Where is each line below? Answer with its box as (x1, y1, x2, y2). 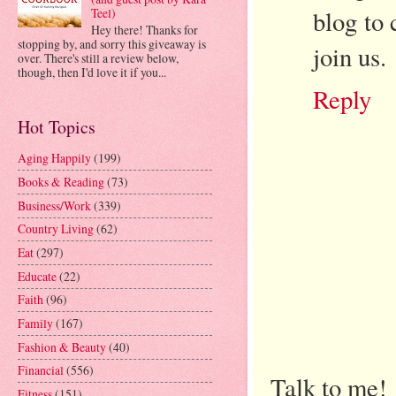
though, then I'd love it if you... (18, 63, 166, 80)
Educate (18, 267, 57, 285)
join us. (313, 39, 386, 73)
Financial (18, 362, 64, 379)
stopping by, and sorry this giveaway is (18, 34, 206, 52)
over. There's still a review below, (18, 49, 179, 66)
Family (18, 315, 53, 332)
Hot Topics (18, 114, 95, 139)
